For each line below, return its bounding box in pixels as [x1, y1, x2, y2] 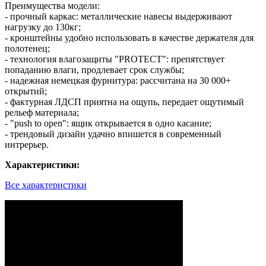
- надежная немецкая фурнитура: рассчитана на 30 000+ [5, 75, 231, 85]
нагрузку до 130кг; [5, 21, 81, 32]
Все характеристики [5, 179, 87, 190]
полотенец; [5, 43, 50, 53]
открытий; [5, 85, 47, 96]
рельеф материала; [5, 107, 79, 118]
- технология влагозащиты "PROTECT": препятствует [5, 53, 224, 64]
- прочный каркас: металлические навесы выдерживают [5, 11, 232, 21]
